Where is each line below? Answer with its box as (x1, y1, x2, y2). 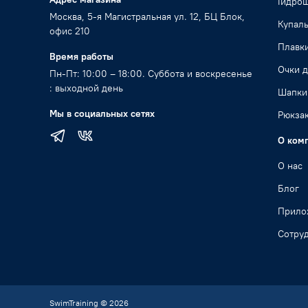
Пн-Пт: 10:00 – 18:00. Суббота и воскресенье (49, 67, 252, 80)
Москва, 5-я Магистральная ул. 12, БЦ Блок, (49, 10, 245, 23)
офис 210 (49, 24, 90, 37)
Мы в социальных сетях (49, 107, 155, 120)
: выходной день (49, 81, 123, 94)
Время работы (49, 49, 113, 63)
